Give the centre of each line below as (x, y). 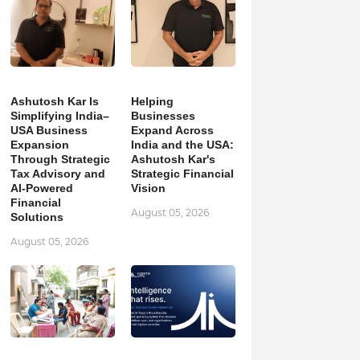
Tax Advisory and (57, 174)
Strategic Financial (182, 174)
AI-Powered (41, 188)
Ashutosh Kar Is (54, 101)
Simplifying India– (59, 116)
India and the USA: (182, 145)
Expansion (39, 145)
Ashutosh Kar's (173, 159)
